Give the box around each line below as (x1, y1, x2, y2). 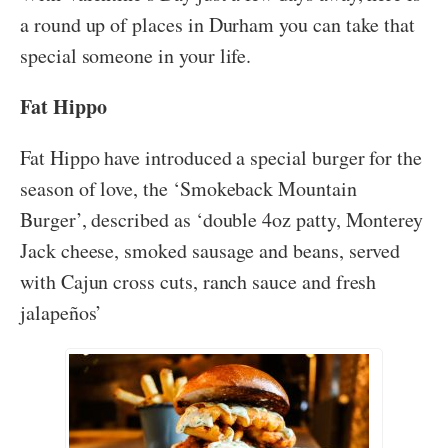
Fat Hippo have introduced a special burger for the (20, 144, 423, 172)
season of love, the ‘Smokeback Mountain (20, 175, 357, 203)
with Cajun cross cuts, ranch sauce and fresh (20, 268, 377, 296)
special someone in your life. (20, 42, 252, 70)
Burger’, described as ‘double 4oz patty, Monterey (20, 206, 424, 234)
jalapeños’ (20, 299, 103, 327)
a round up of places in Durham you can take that (20, 11, 416, 39)
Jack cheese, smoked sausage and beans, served (20, 237, 401, 265)
